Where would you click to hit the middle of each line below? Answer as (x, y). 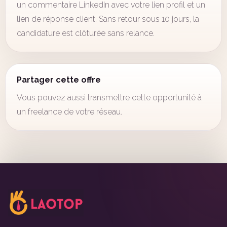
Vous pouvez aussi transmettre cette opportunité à (109, 98)
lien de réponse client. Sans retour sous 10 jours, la (108, 19)
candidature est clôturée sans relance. (86, 33)
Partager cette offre (59, 80)
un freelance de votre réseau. (69, 112)
